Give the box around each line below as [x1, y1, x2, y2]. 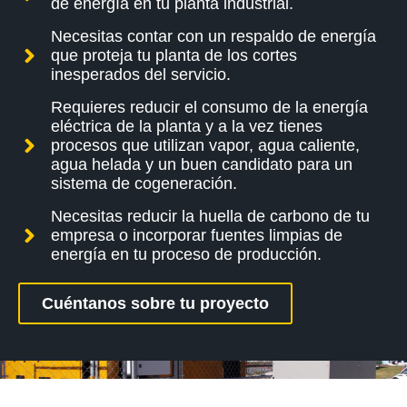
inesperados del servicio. [51, 65, 232, 84]
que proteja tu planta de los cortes [51, 45, 298, 65]
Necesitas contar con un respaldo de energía [51, 26, 377, 45]
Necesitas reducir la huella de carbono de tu [51, 206, 371, 225]
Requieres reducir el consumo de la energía [51, 97, 369, 116]
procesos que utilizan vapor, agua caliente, [51, 135, 361, 154]
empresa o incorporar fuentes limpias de [51, 225, 343, 244]
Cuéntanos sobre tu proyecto [42, 293, 269, 313]
